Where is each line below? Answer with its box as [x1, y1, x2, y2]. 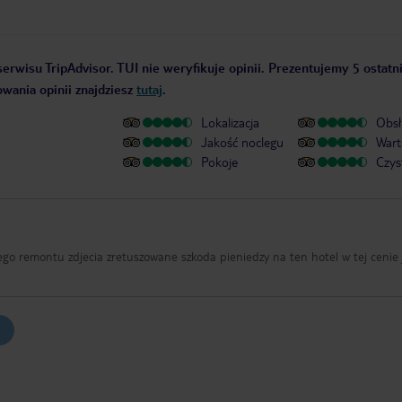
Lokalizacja [201, 114, 259, 131]
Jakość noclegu [201, 134, 284, 151]
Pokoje [201, 153, 238, 170]
